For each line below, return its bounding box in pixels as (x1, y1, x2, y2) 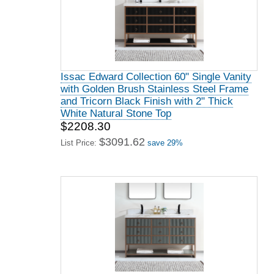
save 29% (147, 138, 183, 147)
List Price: (61, 138, 99, 147)
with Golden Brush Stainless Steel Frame (61, 83, 248, 95)
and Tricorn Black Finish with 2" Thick (61, 95, 233, 107)
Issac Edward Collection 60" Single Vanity (61, 71, 251, 83)
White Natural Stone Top (61, 108, 171, 119)
